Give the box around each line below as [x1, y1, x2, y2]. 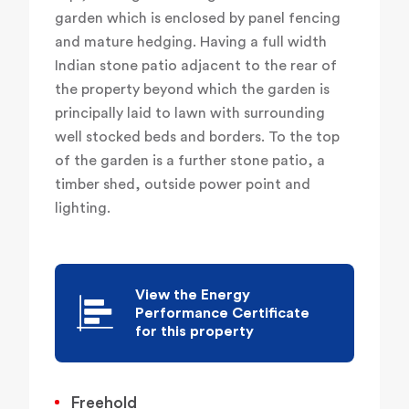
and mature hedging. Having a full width [55, 35, 327, 50]
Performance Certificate [135, 306, 309, 321]
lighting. [55, 201, 110, 216]
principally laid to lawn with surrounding [55, 106, 325, 121]
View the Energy [135, 288, 250, 303]
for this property [135, 324, 254, 340]
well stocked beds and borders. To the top [55, 130, 340, 145]
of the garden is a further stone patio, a [55, 153, 325, 169]
